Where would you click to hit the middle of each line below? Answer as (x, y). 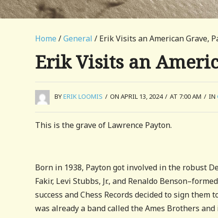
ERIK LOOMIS (83, 96)
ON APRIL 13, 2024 (136, 96)
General (78, 38)
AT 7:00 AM (186, 96)
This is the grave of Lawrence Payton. (103, 125)
